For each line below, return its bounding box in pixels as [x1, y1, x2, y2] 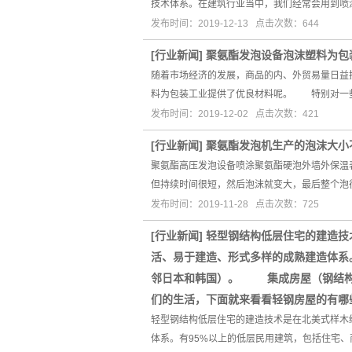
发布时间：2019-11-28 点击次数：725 [151, 199, 319, 210]
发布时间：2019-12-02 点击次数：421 [151, 108, 319, 119]
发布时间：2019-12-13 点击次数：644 [151, 18, 319, 29]
